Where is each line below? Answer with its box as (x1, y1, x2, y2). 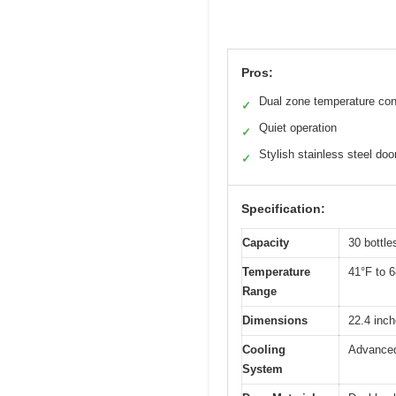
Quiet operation (259, 121, 337, 135)
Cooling (242, 343, 286, 357)
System (242, 362, 283, 377)
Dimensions (242, 314, 308, 328)
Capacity (242, 236, 289, 250)
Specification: (241, 202, 325, 217)
